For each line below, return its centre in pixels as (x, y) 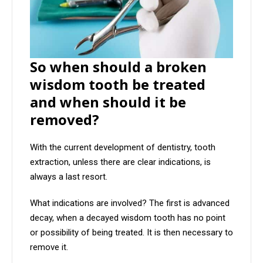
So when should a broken (118, 67)
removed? (65, 120)
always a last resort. (69, 177)
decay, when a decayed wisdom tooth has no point (128, 218)
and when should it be (108, 102)
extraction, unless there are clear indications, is (120, 162)
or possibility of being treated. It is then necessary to (131, 233)
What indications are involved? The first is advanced (130, 203)
